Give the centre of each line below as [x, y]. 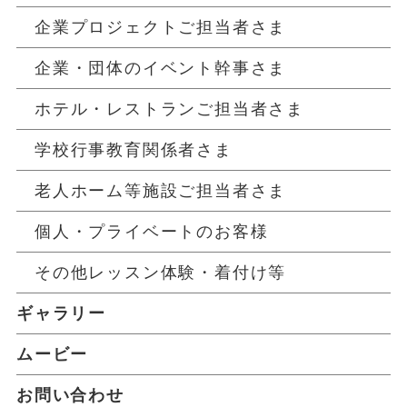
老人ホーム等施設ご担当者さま [161, 191]
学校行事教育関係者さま [134, 150]
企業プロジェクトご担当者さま [161, 28]
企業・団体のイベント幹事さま [161, 69]
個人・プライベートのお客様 [152, 232]
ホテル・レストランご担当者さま [169, 109]
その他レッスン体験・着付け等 [161, 273]
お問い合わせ [70, 396]
